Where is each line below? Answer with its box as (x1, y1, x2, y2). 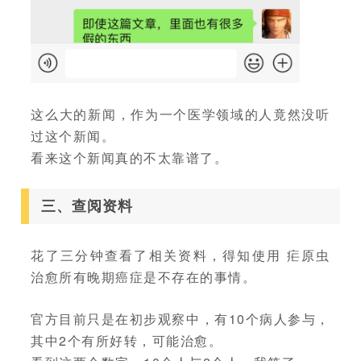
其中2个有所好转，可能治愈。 (31, 330, 223, 350)
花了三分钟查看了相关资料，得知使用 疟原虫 (31, 245, 330, 264)
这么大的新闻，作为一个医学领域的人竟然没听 (31, 104, 330, 123)
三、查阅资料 (41, 197, 134, 214)
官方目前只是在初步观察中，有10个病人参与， (31, 309, 330, 328)
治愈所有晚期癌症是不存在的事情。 (31, 267, 257, 286)
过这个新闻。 (31, 126, 116, 145)
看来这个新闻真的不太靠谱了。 (31, 147, 229, 167)
